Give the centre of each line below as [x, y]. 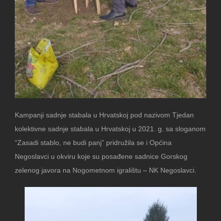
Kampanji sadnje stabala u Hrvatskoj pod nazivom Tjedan [104, 115]
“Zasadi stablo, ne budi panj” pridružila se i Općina [93, 142]
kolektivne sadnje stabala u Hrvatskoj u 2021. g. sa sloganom [110, 129]
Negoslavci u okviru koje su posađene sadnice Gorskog [101, 156]
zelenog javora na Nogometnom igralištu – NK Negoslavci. [107, 170]
